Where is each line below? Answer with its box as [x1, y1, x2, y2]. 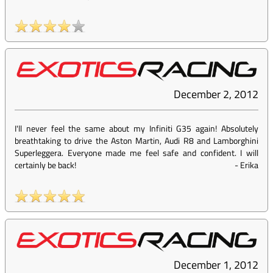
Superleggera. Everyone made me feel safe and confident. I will [15, 146, 258, 160]
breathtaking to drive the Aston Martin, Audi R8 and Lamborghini [15, 134, 258, 147]
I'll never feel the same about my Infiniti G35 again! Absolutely [15, 122, 258, 135]
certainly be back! [15, 158, 76, 172]
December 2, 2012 [174, 86, 258, 103]
